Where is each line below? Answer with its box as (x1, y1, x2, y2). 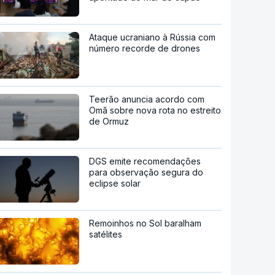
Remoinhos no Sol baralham (89, 217, 202, 228)
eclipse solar (89, 177, 141, 188)
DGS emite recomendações (89, 155, 201, 166)
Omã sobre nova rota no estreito (89, 104, 222, 115)
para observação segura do (89, 166, 204, 177)
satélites (89, 228, 123, 239)
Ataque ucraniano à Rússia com (89, 31, 216, 42)
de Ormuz (89, 115, 130, 126)
